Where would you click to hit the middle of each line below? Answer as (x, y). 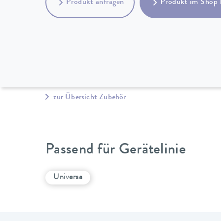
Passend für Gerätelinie (116, 150)
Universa (68, 177)
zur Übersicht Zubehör (89, 98)
